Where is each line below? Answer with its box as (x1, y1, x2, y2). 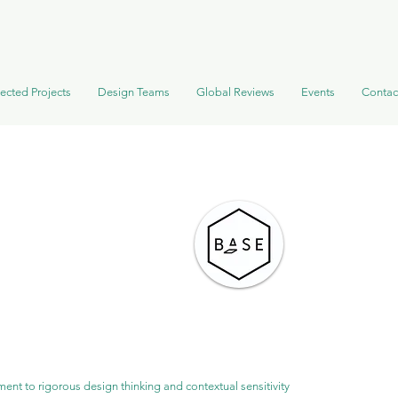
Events (300, 85, 335, 99)
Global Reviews (195, 85, 275, 99)
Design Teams (97, 85, 170, 99)
